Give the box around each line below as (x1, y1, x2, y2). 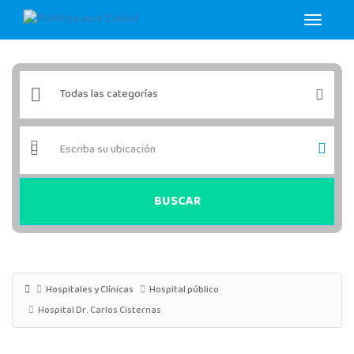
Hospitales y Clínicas (46, 282, 134, 299)
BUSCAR (153, 190, 201, 213)
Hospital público (149, 282, 219, 299)
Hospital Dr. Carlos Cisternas (38, 303, 161, 319)
